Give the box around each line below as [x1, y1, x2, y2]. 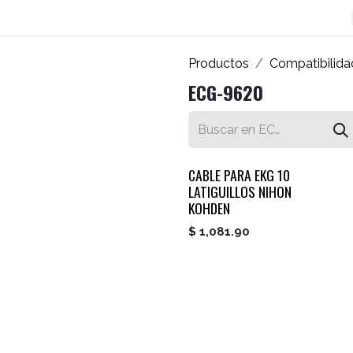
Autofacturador [187, 9, 280, 26]
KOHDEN [188, 198, 230, 219]
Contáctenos [86, 9, 162, 26]
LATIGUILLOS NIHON [188, 181, 292, 203]
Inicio [305, 9, 336, 26]
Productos [188, 56, 249, 72]
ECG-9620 [188, 78, 263, 107]
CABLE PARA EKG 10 [188, 165, 290, 186]
